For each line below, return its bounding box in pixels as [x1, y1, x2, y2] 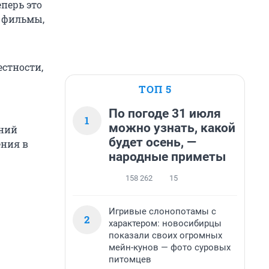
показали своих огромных [109, 230, 222, 241]
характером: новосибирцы [109, 218, 222, 229]
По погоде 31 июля [109, 106, 221, 121]
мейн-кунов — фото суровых [109, 242, 231, 253]
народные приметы [109, 150, 226, 164]
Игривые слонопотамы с [109, 206, 216, 217]
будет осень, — [109, 135, 196, 150]
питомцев [109, 254, 151, 265]
